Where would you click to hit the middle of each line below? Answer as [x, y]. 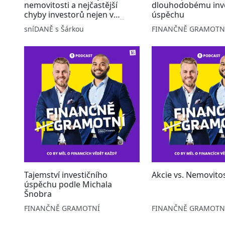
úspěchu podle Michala [68, 184]
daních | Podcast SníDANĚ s [77, 24]
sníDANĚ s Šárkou [54, 29]
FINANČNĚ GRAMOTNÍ [62, 208]
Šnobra [38, 194]
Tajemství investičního [66, 175]
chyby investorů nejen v [69, 15]
